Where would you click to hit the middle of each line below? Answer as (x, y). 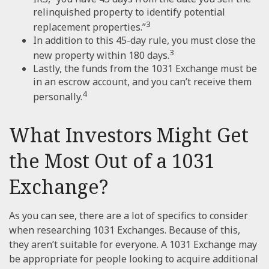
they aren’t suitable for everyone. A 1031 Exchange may (133, 244)
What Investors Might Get (129, 134)
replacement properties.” (89, 27)
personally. (58, 97)
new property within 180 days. (101, 56)
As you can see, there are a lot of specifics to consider (128, 215)
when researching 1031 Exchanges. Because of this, (125, 230)
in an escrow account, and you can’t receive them (142, 82)
